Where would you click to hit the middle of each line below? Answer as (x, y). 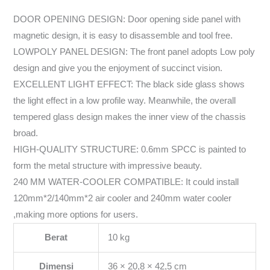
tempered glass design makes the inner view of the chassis (130, 117)
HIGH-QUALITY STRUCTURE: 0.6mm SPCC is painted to (130, 149)
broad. (26, 133)
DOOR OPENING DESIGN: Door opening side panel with (127, 19)
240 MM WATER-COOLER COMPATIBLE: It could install (126, 182)
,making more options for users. (76, 214)
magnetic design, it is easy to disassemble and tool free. (123, 35)
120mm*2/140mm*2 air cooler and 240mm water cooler (123, 198)
